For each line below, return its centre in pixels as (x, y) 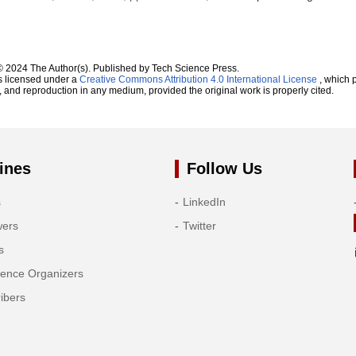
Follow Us (224, 168)
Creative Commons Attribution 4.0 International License (198, 79)
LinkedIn (204, 201)
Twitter (199, 225)
